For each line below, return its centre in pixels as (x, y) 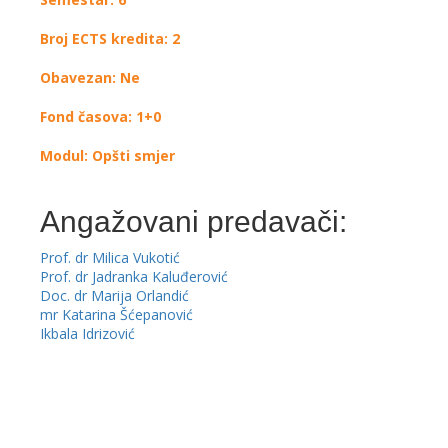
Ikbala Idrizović (87, 333)
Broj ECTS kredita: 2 (110, 38)
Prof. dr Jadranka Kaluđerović (134, 276)
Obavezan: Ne (90, 77)
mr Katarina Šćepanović (116, 314)
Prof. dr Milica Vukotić (110, 257)
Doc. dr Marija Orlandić (114, 295)
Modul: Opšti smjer (107, 155)
